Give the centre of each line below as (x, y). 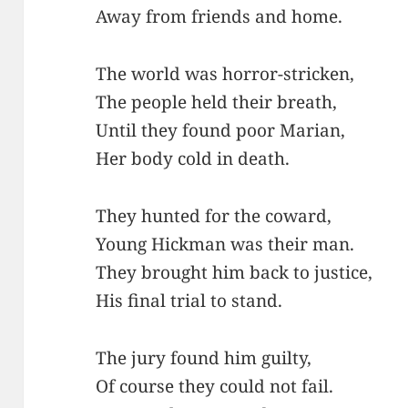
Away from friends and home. (219, 16)
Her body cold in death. (193, 158)
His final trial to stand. (189, 300)
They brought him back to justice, (235, 272)
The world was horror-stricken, (225, 73)
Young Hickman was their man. (225, 244)
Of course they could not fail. (215, 386)
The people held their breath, (217, 102)
